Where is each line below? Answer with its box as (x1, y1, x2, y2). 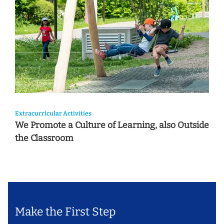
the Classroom (14, 133, 73, 144)
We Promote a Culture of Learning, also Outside (14, 120, 209, 131)
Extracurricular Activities (14, 110, 91, 117)
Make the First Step (14, 204, 116, 218)
